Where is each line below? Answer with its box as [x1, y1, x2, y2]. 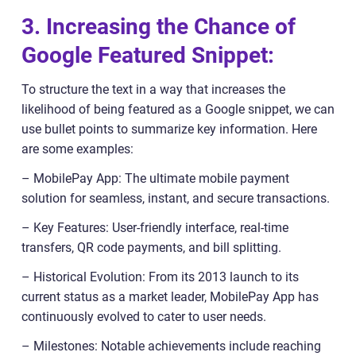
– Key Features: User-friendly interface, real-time [21, 219, 288, 235]
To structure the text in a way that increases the [21, 81, 285, 97]
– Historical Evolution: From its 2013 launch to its [21, 269, 299, 284]
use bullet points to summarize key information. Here [21, 121, 317, 137]
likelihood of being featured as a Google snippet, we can [21, 101, 335, 117]
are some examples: [21, 141, 133, 157]
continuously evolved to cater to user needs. [21, 308, 266, 324]
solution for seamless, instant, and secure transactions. [21, 190, 330, 206]
